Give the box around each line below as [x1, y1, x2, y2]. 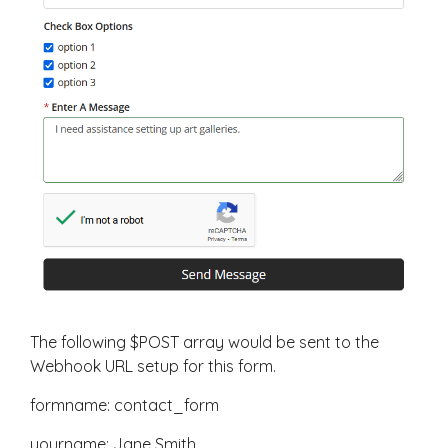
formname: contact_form [30, 395, 219, 416]
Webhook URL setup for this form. [30, 356, 276, 377]
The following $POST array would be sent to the [30, 332, 379, 353]
